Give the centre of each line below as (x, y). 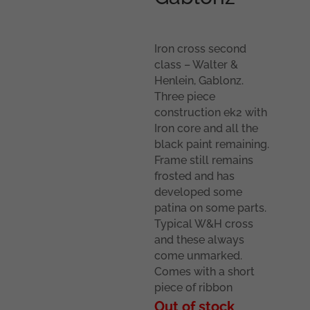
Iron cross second (201, 49)
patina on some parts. (211, 208)
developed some (199, 192)
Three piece (185, 97)
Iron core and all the (207, 129)
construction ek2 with (211, 113)
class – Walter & (197, 65)
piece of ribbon (194, 288)
